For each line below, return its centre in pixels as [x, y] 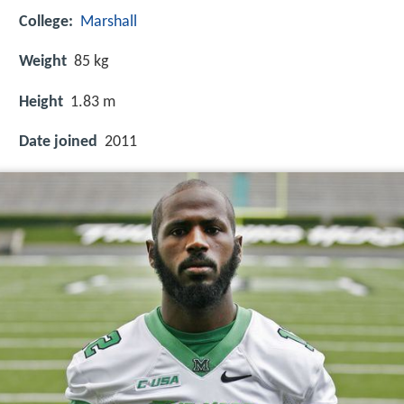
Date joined [58, 142]
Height [41, 102]
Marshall [109, 23]
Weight [43, 62]
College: [46, 23]
